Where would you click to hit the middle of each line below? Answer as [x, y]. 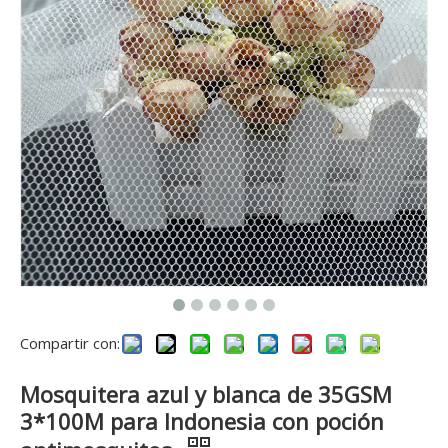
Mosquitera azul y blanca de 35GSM [206, 393]
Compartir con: [70, 342]
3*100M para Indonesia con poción [202, 420]
